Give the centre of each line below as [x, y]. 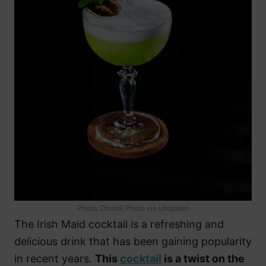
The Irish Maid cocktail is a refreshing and [119, 224]
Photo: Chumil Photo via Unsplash [133, 208]
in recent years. [55, 258]
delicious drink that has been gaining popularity [133, 241]
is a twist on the [203, 258]
